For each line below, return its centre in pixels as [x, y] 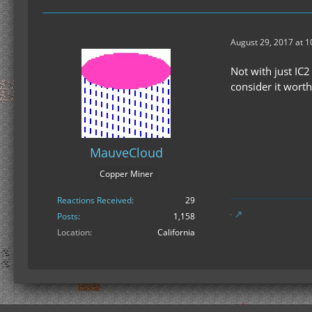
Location [73, 232]
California [176, 232]
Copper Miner [126, 173]
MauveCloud [126, 153]
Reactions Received [94, 200]
